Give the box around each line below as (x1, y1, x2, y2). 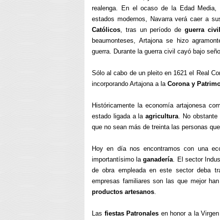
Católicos (92, 26, 120, 33)
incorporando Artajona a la (92, 80, 167, 87)
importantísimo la (92, 156, 143, 163)
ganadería (143, 156, 173, 163)
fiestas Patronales (104, 210, 159, 217)
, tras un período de (120, 26, 185, 33)
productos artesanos (92, 188, 154, 195)
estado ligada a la (92, 112, 146, 120)
